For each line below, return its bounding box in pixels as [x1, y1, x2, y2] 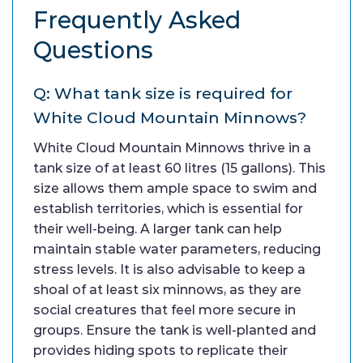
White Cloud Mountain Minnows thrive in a [33, 140, 311, 156]
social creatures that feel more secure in [33, 302, 296, 318]
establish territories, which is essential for [33, 201, 303, 217]
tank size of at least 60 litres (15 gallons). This [33, 160, 326, 177]
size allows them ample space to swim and [33, 181, 317, 197]
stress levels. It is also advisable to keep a [33, 262, 305, 278]
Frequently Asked [33, 6, 241, 35]
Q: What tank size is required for [33, 83, 293, 104]
